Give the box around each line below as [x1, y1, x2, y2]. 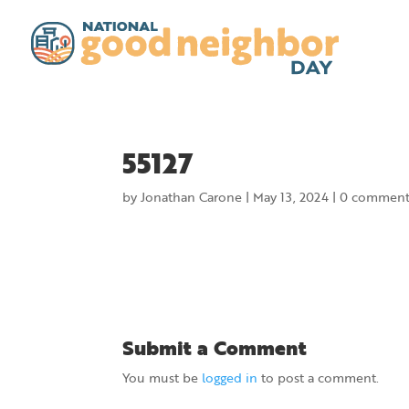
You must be [122, 368, 203, 387]
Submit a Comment [122, 332, 308, 362]
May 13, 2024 [253, 187, 330, 206]
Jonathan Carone [141, 187, 243, 206]
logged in [202, 368, 258, 387]
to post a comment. [257, 368, 380, 387]
